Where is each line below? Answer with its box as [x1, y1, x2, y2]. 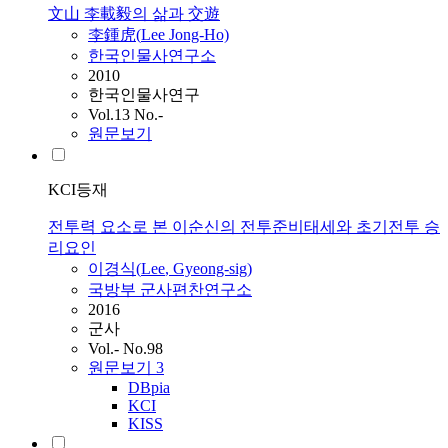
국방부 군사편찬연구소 [88, 281, 252, 299]
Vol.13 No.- [88, 106, 163, 124]
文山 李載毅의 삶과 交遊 [48, 5, 220, 23]
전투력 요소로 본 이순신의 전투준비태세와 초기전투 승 [48, 218, 440, 236]
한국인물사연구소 [88, 47, 216, 65]
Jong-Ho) [165, 26, 229, 44]
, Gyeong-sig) [165, 260, 252, 278]
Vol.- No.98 [88, 340, 163, 358]
